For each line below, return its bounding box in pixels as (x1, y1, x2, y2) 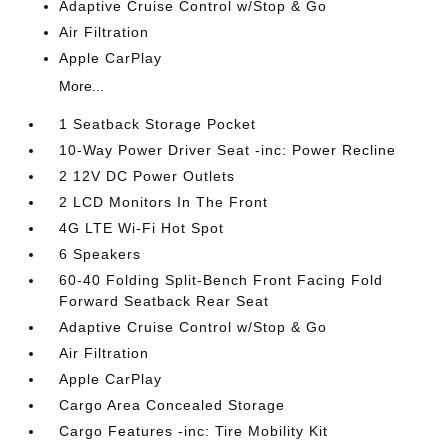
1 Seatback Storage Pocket (59, 116, 257, 132)
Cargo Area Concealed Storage (59, 397, 286, 413)
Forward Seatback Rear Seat (59, 293, 270, 309)
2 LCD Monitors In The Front (59, 194, 269, 210)
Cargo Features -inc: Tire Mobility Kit (59, 423, 329, 439)
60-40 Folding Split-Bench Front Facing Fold (59, 272, 384, 288)
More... (59, 78, 105, 94)
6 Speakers (59, 246, 142, 262)
